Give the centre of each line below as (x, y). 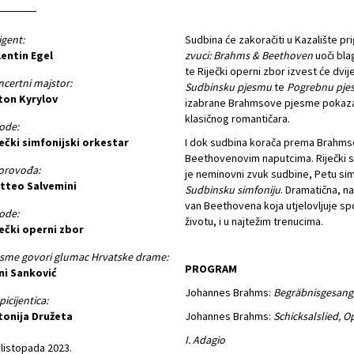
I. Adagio (205, 340)
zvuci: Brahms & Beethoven (249, 55)
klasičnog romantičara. (237, 119)
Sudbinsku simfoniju (233, 190)
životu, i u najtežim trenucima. (254, 221)
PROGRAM (211, 269)
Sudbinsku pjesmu (228, 87)
